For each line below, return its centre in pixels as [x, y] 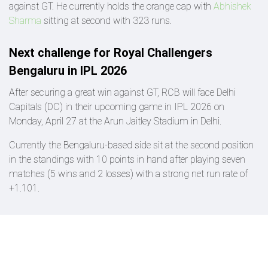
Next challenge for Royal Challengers [111, 52]
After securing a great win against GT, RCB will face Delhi [122, 92]
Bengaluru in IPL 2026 [68, 70]
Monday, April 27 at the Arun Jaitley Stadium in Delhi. [115, 121]
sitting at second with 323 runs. [108, 20]
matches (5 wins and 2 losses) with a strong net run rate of [128, 173]
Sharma [26, 20]
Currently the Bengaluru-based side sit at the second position [131, 145]
